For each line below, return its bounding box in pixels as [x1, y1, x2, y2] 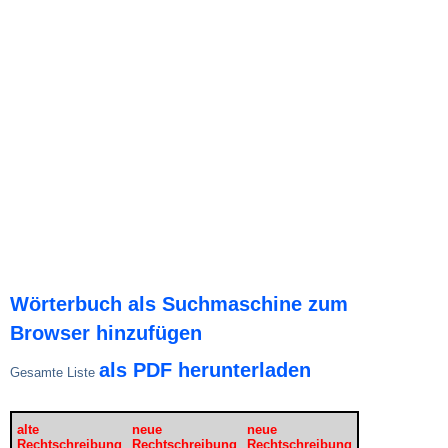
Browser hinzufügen [10, 322, 202, 345]
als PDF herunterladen [99, 359, 311, 382]
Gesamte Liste [10, 365, 99, 381]
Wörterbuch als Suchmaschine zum [10, 293, 348, 316]
